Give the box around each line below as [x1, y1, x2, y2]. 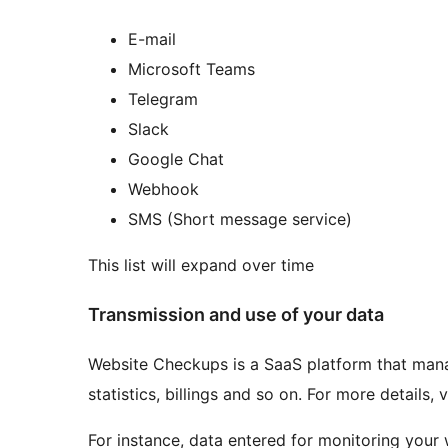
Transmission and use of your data [88, 304, 384, 326]
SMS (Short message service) [128, 209, 352, 230]
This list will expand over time [88, 255, 314, 276]
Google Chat [128, 149, 224, 170]
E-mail [128, 29, 176, 50]
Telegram [128, 89, 198, 110]
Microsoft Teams [128, 59, 255, 80]
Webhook [128, 179, 199, 200]
